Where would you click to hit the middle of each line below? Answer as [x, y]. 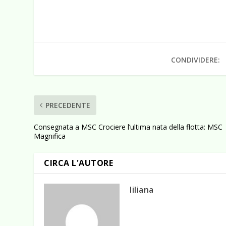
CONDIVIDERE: [196, 60]
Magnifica [50, 136]
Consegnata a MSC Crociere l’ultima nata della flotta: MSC [128, 127]
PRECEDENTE [68, 105]
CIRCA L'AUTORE [79, 163]
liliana [142, 189]
